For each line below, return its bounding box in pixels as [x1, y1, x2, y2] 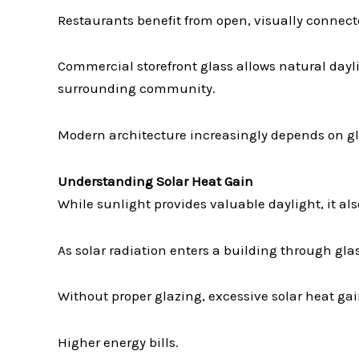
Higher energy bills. [58, 334, 179, 351]
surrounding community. [58, 80, 216, 97]
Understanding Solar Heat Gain [58, 172, 253, 189]
